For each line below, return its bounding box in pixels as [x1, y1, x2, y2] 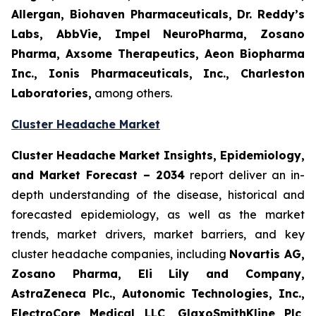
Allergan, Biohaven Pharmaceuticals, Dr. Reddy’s [11, 7, 305, 22]
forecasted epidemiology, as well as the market [11, 207, 305, 222]
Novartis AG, [229, 247, 305, 262]
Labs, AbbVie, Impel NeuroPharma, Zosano [11, 27, 305, 42]
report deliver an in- [190, 168, 305, 183]
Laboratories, [11, 86, 92, 101]
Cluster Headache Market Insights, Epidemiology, [11, 148, 305, 163]
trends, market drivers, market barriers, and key [11, 227, 305, 242]
